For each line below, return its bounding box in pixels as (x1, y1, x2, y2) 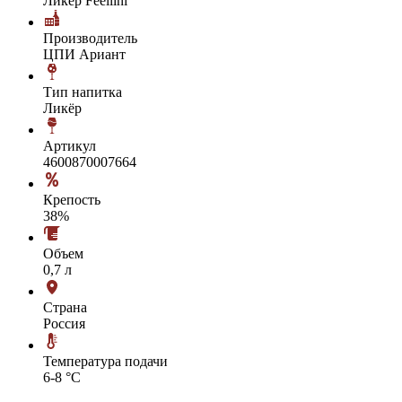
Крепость (43, 191, 100, 207)
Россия (43, 315, 85, 331)
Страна (43, 299, 87, 315)
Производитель (43, 30, 137, 46)
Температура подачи (43, 353, 168, 369)
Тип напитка (43, 83, 122, 100)
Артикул (43, 137, 96, 153)
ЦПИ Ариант (43, 46, 126, 62)
